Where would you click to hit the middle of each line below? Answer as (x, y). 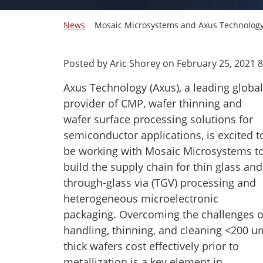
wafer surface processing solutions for (158, 119)
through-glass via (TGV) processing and (160, 183)
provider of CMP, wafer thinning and (153, 103)
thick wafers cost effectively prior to (151, 246)
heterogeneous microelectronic (141, 198)
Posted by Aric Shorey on (120, 63)
